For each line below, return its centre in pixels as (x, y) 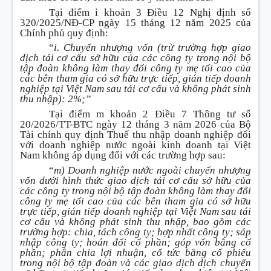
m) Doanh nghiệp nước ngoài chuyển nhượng (152, 170)
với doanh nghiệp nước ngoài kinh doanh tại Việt (135, 145)
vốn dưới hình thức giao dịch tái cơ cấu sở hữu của (135, 180)
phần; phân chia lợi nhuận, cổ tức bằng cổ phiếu (135, 252)
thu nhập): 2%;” (55, 99)
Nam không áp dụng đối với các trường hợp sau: (123, 155)
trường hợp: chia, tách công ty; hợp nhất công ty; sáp (135, 232)
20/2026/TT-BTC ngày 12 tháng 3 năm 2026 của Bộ (135, 125)
